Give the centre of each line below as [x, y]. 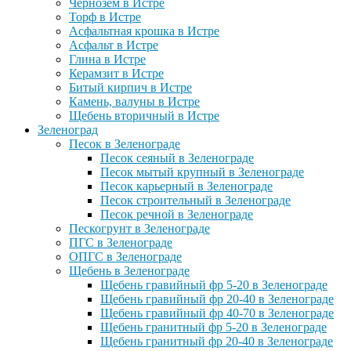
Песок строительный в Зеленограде [195, 200]
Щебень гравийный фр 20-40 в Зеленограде [217, 299]
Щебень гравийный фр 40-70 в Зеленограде [217, 313]
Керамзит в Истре [116, 73]
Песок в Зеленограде [125, 143]
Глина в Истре [107, 59]
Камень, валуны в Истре [134, 101]
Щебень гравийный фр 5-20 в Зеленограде [214, 284]
